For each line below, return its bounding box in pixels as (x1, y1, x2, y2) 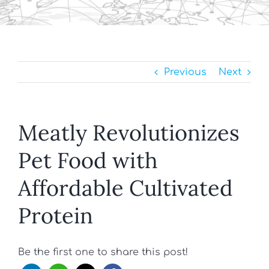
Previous (164, 67, 207, 77)
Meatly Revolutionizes (18, 119, 240, 147)
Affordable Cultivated (18, 174, 233, 202)
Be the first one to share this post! (18, 247, 188, 258)
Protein (18, 202, 93, 229)
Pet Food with (18, 147, 158, 174)
